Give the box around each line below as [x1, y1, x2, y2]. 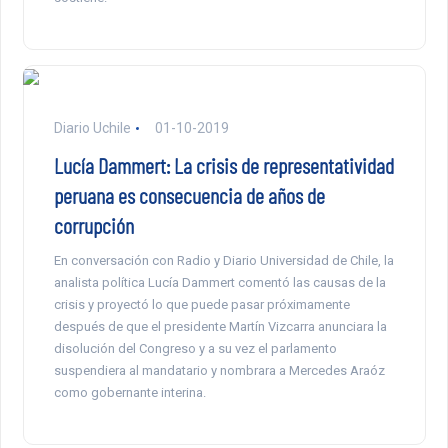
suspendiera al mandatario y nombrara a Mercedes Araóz [53, 363, 385, 379]
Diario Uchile [53, 120, 131, 137]
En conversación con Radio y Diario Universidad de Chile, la [53, 253, 394, 269]
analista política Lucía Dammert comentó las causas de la [53, 275, 386, 291]
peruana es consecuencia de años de [53, 182, 325, 209]
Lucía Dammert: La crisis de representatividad [53, 152, 394, 179]
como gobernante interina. [53, 385, 206, 401]
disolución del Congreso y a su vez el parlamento [53, 341, 337, 357]
